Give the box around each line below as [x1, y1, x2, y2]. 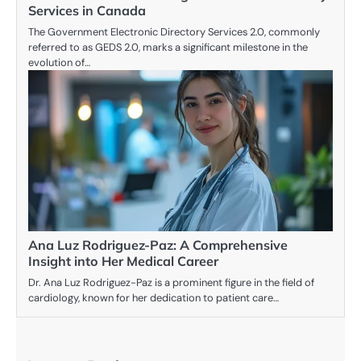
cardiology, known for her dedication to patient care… [28, 291, 279, 305]
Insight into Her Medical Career [28, 253, 218, 270]
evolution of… [28, 56, 90, 70]
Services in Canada [28, 2, 146, 19]
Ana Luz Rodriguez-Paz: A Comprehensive [28, 237, 288, 254]
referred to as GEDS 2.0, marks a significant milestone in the [28, 40, 308, 55]
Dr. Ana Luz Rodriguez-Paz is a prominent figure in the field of [28, 276, 314, 290]
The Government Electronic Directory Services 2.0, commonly [28, 25, 320, 39]
